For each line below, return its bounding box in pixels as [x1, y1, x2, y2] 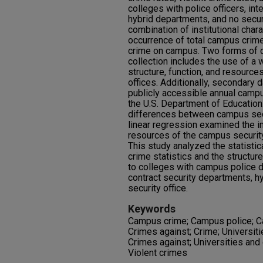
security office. [128, 183, 188, 194]
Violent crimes [128, 247, 187, 258]
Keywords [128, 203, 176, 215]
